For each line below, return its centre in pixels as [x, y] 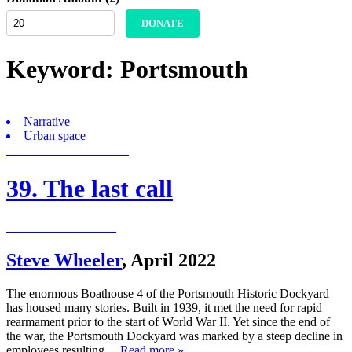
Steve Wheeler [64, 260]
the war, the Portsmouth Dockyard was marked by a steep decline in [174, 335]
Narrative [47, 122]
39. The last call [90, 188]
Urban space [55, 136]
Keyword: [60, 69]
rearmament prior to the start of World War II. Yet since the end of [168, 321]
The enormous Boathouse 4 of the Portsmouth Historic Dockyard [168, 293]
